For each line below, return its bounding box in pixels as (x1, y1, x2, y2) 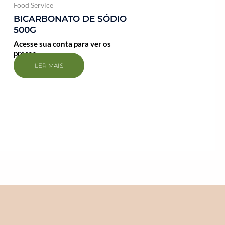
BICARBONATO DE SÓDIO (14, 13, 127, 24)
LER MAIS (35, 62, 64, 70)
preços (14, 49, 37, 58)
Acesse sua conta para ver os (14, 39, 111, 49)
